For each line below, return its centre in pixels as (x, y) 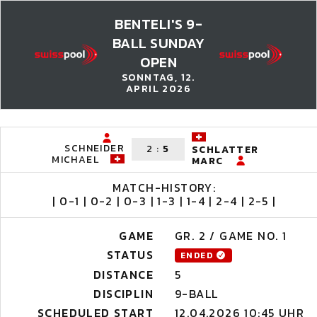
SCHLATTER (225, 150)
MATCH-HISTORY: (164, 188)
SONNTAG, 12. (158, 77)
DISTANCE (123, 275)
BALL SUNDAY (158, 43)
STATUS (130, 255)
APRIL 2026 (158, 89)
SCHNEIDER (94, 148)
